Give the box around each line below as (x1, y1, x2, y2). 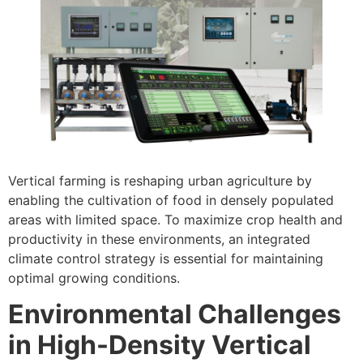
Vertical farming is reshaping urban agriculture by (8, 173, 312, 190)
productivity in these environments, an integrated (8, 231, 310, 248)
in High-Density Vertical (8, 329, 311, 361)
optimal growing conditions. (8, 270, 180, 287)
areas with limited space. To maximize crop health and (8, 211, 343, 228)
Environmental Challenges (8, 298, 341, 331)
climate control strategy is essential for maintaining (8, 250, 323, 267)
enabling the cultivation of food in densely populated (8, 192, 334, 209)
